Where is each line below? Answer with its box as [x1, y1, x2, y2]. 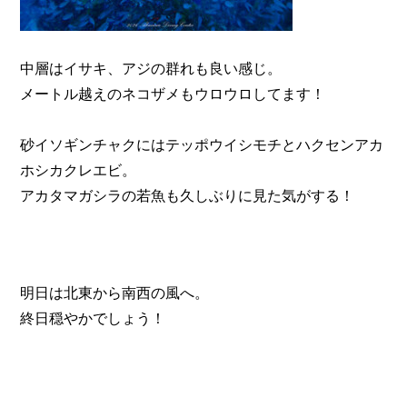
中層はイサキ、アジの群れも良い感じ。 [20, 61, 283, 77]
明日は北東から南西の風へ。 [20, 284, 210, 301]
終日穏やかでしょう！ [20, 310, 166, 326]
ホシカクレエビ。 [20, 163, 137, 179]
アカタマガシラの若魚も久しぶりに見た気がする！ [20, 188, 355, 204]
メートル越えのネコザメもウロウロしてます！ [20, 86, 326, 103]
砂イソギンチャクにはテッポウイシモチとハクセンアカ [20, 137, 384, 154]
